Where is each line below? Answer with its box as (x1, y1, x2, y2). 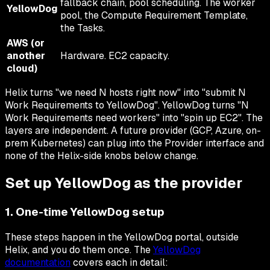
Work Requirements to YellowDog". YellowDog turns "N (5, 98, 249, 111)
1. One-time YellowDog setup (5, 204, 165, 220)
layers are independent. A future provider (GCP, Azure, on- (5, 124, 261, 137)
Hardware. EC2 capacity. (60, 49, 169, 62)
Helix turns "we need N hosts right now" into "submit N (5, 86, 246, 99)
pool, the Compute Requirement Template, (60, 8, 248, 22)
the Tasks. (60, 21, 105, 34)
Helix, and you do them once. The (5, 243, 153, 257)
